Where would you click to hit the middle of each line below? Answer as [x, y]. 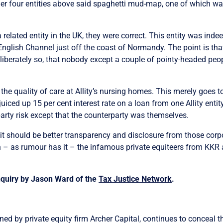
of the [86, 179]
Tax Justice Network [135, 179]
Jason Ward [53, 179]
